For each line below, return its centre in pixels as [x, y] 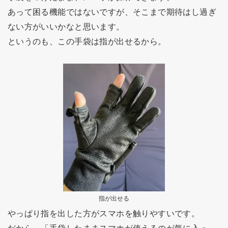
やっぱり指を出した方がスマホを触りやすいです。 [104, 213]
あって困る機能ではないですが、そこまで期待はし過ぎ [112, 12]
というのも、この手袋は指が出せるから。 [87, 41]
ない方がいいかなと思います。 [66, 27]
